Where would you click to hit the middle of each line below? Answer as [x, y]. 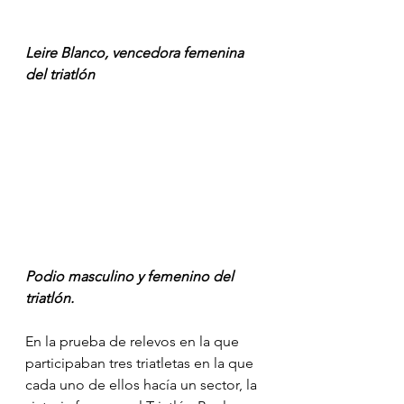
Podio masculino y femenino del [131, 276]
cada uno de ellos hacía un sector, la [143, 384]
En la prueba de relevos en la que [134, 341]
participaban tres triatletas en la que [141, 363]
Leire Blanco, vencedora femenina [136, 52]
